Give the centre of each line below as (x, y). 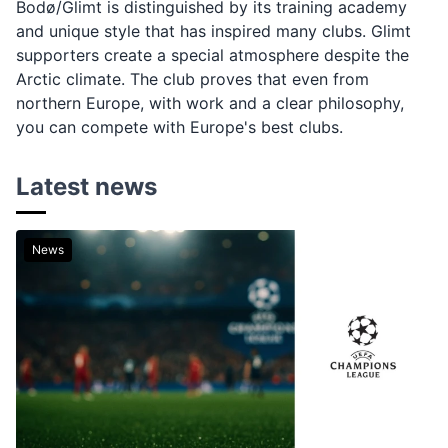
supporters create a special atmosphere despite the (212, 55)
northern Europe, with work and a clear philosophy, (210, 103)
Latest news (86, 186)
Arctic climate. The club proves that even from (192, 79)
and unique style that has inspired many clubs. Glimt (213, 31)
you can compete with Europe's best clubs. (179, 127)
